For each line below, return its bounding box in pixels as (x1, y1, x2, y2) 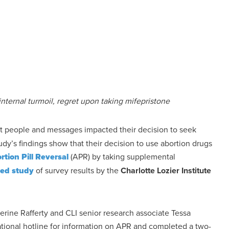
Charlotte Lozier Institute (121, 165, 211, 176)
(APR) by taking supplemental (68, 151, 175, 162)
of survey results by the (34, 165, 121, 176)
